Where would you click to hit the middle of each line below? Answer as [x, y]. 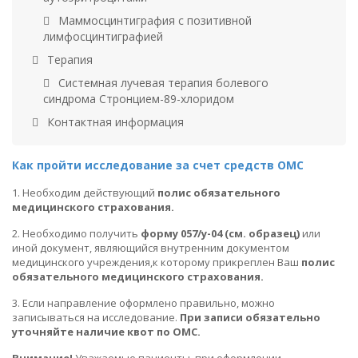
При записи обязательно [250, 317]
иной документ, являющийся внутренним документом [151, 247]
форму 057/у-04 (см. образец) [220, 233]
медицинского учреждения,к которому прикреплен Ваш [157, 262]
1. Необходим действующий [85, 192]
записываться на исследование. [96, 317]
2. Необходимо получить [76, 233]
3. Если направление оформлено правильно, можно [143, 302]
